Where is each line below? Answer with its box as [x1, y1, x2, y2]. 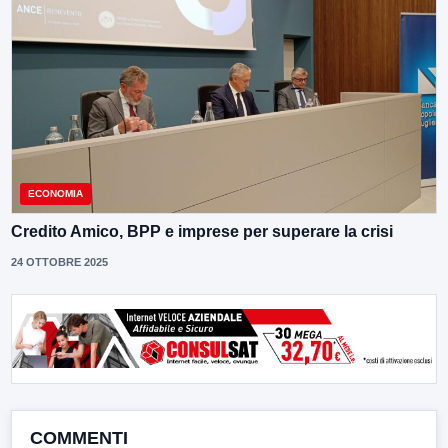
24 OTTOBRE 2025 [11, 255, 108, 268]
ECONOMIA [28, 187, 83, 199]
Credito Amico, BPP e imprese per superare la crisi [11, 222, 393, 240]
